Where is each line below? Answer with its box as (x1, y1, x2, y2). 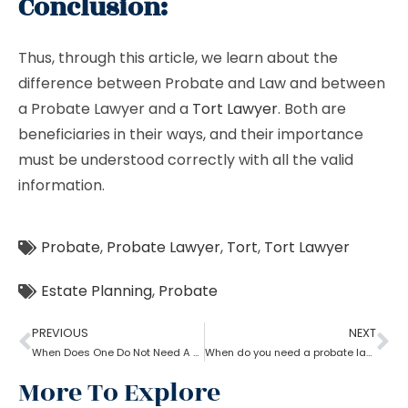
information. (18, 175, 105, 196)
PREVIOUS (32, 325, 88, 341)
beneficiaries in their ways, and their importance (18, 124, 363, 145)
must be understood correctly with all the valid (18, 149, 353, 170)
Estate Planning (41, 280, 152, 301)
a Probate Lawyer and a (18, 98, 192, 119)
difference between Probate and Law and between (18, 73, 385, 94)
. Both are (278, 98, 346, 119)
